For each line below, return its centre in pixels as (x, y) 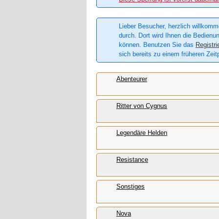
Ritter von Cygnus (142, 106)
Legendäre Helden (142, 133)
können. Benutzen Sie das (157, 45)
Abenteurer (132, 79)
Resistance (132, 160)
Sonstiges (131, 187)
